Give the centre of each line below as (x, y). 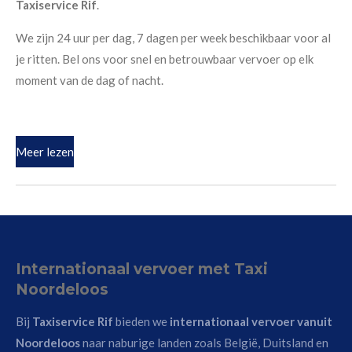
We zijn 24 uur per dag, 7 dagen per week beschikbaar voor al (173, 38)
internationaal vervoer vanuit (251, 321)
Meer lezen (45, 152)
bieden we (141, 321)
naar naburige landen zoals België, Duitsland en (205, 342)
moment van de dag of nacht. (90, 81)
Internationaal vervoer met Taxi (142, 268)
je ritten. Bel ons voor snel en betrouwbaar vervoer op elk (165, 59)
